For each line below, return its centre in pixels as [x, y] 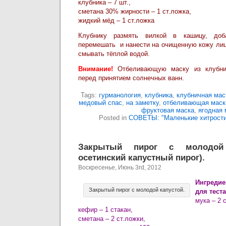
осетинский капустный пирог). [142, 157]
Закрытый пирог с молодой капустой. [137, 190]
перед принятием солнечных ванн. [131, 78]
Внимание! [96, 69]
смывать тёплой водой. [114, 54]
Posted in [114, 118]
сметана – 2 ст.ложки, [112, 219]
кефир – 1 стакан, [105, 210]
